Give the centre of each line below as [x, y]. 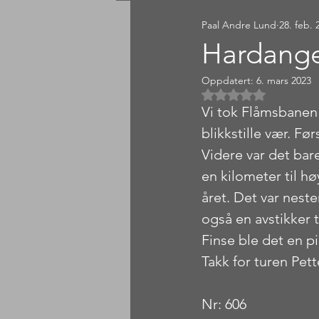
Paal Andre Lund [239, 25]
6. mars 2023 [284, 80]
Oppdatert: [229, 80]
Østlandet [256, 29]
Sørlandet [182, 29]
